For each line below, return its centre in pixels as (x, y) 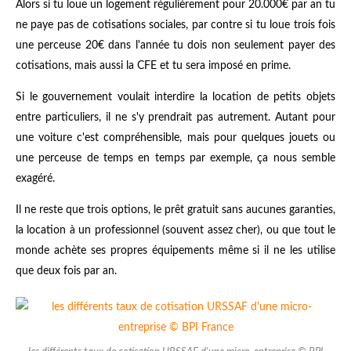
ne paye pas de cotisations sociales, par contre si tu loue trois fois (175, 25)
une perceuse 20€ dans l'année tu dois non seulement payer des (175, 45)
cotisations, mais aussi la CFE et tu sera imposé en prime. (153, 65)
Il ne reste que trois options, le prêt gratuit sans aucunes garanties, (175, 210)
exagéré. (35, 178)
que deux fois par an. (66, 271)
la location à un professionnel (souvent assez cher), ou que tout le (175, 230)
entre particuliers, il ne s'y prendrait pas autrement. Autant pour (175, 117)
